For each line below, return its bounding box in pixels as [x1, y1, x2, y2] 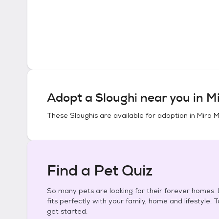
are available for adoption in [98, 111, 197, 120]
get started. [47, 207, 88, 216]
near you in [137, 90, 206, 106]
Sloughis [70, 111, 98, 120]
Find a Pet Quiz [47, 161, 153, 180]
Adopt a [47, 90, 95, 106]
